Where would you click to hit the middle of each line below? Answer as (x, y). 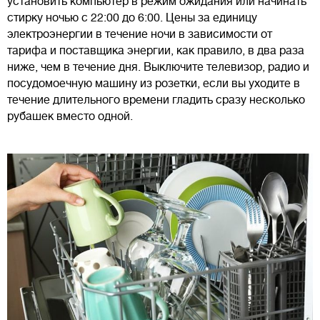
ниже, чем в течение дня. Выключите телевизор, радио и (158, 67)
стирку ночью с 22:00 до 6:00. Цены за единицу (132, 18)
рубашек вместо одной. (71, 117)
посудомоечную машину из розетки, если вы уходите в (154, 84)
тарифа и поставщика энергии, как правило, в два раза (156, 51)
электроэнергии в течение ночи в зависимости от (140, 35)
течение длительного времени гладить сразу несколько (156, 100)
